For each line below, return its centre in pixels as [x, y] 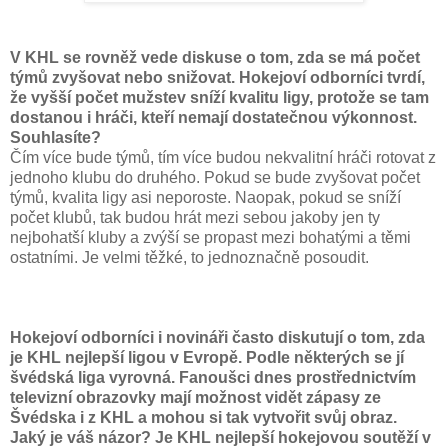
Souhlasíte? [55, 137]
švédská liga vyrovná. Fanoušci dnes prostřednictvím [213, 377]
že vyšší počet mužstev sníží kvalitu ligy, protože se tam [219, 97]
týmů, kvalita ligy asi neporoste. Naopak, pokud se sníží [205, 197]
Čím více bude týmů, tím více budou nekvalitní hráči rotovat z [223, 157]
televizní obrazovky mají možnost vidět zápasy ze [195, 397]
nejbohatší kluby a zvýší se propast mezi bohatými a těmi [210, 237]
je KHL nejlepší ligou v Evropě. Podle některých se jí [207, 357]
